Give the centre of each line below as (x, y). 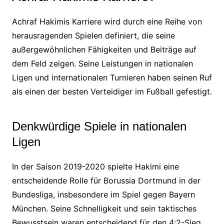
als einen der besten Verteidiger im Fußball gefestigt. (112, 91)
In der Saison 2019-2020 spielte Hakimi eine (95, 166)
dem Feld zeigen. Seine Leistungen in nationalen (102, 63)
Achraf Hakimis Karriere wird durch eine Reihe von (107, 21)
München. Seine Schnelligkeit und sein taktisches (104, 208)
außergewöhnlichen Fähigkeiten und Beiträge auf (104, 49)
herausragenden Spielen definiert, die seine (93, 35)
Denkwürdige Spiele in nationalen (99, 126)
